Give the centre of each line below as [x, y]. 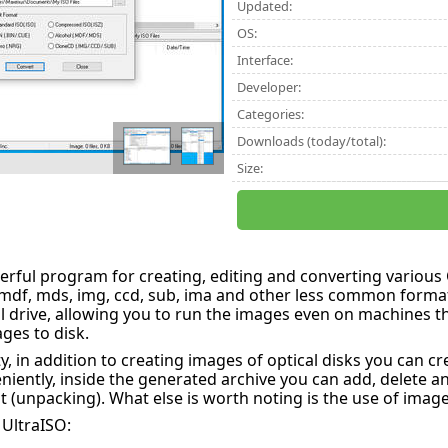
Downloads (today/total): [312, 141]
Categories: [271, 114]
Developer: [269, 87]
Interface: [265, 60]
